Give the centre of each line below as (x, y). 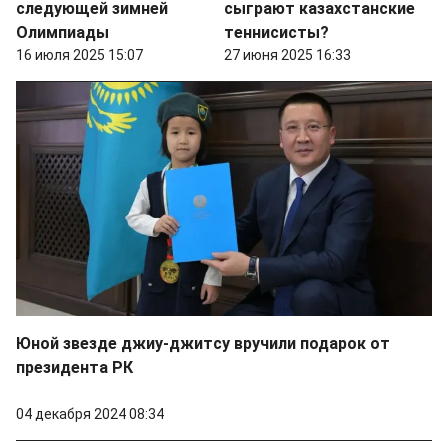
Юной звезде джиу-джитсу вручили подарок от (203, 343)
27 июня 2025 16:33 (287, 54)
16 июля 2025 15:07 (79, 54)
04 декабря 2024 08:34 (90, 413)
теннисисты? (276, 32)
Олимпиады (62, 32)
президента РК (74, 367)
